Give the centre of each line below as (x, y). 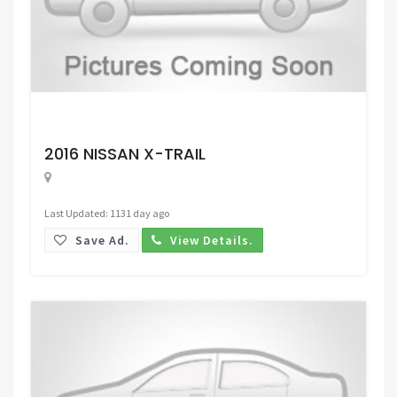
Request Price (101, 125)
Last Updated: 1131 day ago (107, 213)
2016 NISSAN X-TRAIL (125, 153)
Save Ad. (101, 240)
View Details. (210, 240)
